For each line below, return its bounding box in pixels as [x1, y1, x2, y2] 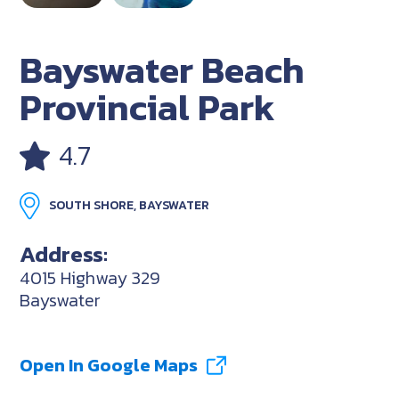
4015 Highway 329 [20, 264, 161, 291]
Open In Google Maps [20, 351, 199, 379]
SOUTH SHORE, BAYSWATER [49, 195, 210, 215]
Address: [20, 236, 109, 271]
